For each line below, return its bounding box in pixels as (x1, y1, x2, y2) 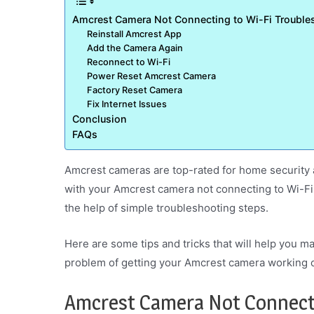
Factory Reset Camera (87, 84, 183, 95)
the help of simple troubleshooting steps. (64, 201, 268, 214)
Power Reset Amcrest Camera (87, 70, 217, 81)
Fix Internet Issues (87, 98, 168, 109)
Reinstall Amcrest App (87, 28, 182, 39)
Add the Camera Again (87, 42, 184, 53)
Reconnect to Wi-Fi (87, 56, 171, 67)
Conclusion (72, 112, 127, 125)
